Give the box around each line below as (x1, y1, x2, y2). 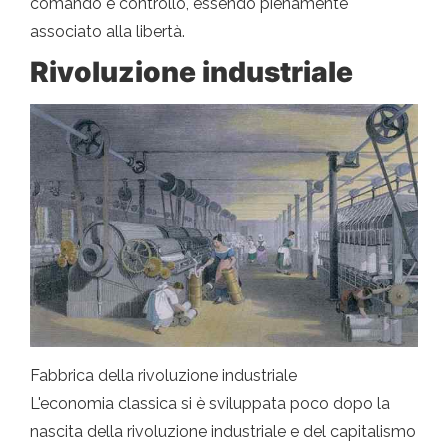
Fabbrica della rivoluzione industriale (30, 366, 297, 386)
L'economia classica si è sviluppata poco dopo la (30, 394, 390, 414)
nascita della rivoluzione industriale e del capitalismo (30, 422, 416, 442)
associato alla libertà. (30, 22, 185, 42)
